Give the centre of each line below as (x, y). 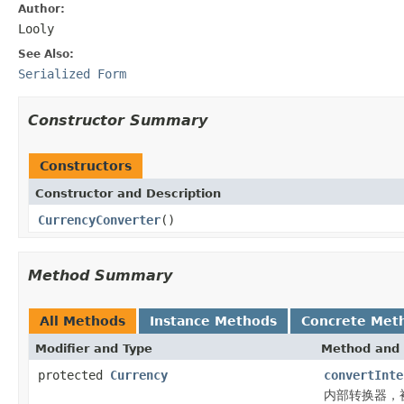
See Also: (46, 54)
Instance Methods (213, 321)
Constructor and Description (128, 193)
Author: (41, 9)
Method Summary (100, 275)
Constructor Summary (118, 120)
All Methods (83, 321)
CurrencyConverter (99, 220)
